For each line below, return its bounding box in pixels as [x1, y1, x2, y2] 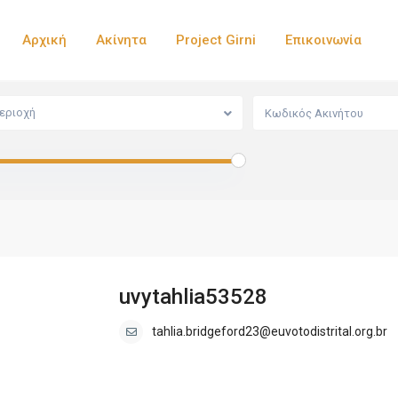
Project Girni [176, 32, 257, 48]
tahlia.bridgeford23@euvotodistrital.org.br [152, 324, 387, 339]
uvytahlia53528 [119, 284, 267, 310]
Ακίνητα [96, 32, 147, 48]
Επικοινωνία [285, 32, 362, 48]
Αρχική [22, 32, 68, 48]
